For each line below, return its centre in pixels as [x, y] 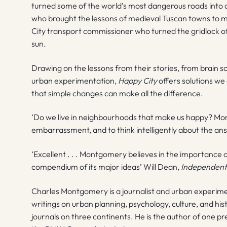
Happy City [138, 80]
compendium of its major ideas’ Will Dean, [106, 166]
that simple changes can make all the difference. [118, 93]
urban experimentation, [75, 80]
